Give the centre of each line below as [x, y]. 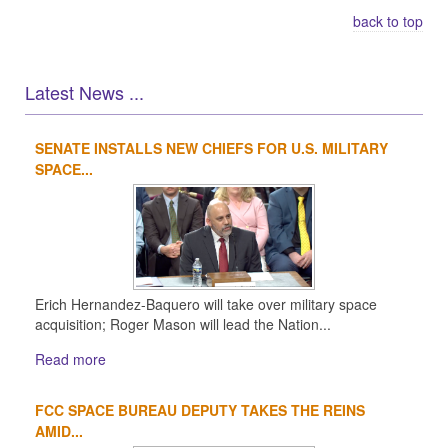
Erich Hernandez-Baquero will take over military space [206, 304]
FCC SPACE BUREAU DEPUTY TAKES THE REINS [200, 410]
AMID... [59, 431]
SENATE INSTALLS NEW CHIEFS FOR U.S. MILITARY [211, 148]
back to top [388, 21]
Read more [70, 359]
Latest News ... [84, 92]
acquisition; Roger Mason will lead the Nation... [183, 324]
